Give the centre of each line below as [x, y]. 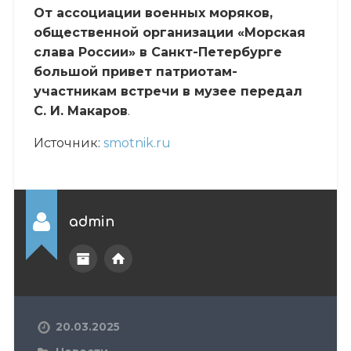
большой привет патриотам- [135, 71]
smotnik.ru [137, 143]
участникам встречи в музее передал [168, 91]
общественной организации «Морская [169, 32]
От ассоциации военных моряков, [153, 13]
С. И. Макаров [80, 110]
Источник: [68, 143]
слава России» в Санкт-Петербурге [157, 52]
